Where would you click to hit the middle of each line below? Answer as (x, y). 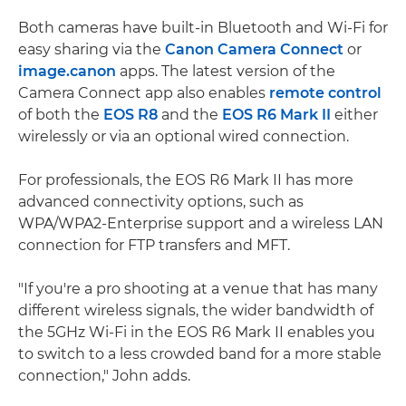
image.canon (67, 72)
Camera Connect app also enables (144, 93)
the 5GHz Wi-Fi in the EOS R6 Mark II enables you (197, 333)
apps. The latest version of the (226, 72)
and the (190, 115)
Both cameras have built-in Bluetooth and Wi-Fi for (203, 28)
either (354, 115)
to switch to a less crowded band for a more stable (200, 354)
